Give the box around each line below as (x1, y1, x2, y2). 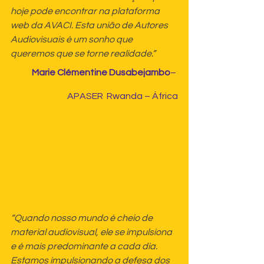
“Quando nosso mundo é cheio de (11, 213, 154, 223)
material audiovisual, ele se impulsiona (11, 227, 174, 237)
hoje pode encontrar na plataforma (11, 6, 161, 16)
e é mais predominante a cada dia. (11, 242, 159, 252)
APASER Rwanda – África (67, 91, 178, 101)
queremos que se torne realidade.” (11, 48, 156, 58)
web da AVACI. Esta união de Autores (11, 20, 170, 30)
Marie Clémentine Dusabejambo (32, 67, 170, 77)
